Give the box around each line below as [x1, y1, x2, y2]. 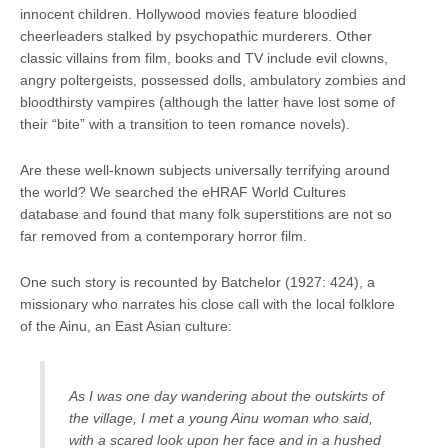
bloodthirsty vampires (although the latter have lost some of [20, 93, 395, 110]
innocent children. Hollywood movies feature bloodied [20, 5, 357, 22]
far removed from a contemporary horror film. [20, 227, 307, 244]
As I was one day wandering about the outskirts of [69, 387, 384, 404]
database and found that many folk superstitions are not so [20, 205, 392, 222]
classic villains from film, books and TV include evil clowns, [20, 49, 388, 66]
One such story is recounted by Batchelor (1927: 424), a [20, 273, 375, 290]
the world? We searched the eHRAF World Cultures [20, 183, 346, 200]
